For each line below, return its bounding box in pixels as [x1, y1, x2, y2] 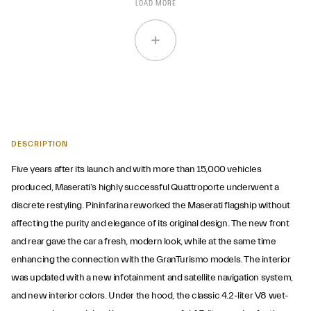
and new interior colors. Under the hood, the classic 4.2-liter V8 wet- [11, 290, 289, 301]
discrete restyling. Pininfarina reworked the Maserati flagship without [11, 200, 291, 211]
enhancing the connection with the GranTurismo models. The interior [11, 254, 291, 265]
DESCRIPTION [11, 140, 68, 149]
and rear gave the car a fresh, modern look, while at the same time [11, 236, 276, 247]
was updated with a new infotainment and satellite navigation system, [11, 272, 293, 283]
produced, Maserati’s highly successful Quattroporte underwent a [11, 182, 279, 193]
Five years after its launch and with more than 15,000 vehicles [11, 164, 262, 175]
